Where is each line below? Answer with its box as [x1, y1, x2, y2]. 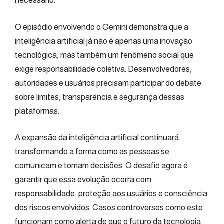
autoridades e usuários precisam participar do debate [15, 78, 201, 88]
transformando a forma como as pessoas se [15, 147, 169, 156]
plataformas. [15, 106, 59, 116]
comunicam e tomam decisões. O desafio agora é [15, 161, 188, 170]
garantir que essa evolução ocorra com [15, 175, 151, 184]
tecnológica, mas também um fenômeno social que [15, 50, 194, 60]
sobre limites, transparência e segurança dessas [15, 92, 184, 102]
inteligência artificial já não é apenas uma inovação [15, 36, 192, 46]
